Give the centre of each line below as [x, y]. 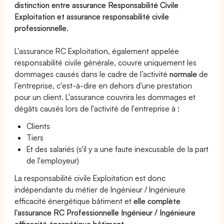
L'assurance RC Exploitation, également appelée [97, 51]
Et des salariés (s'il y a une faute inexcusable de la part [118, 149]
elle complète [157, 201]
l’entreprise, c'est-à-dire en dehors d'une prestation [103, 85]
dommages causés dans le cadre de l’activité [92, 74]
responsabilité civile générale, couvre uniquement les [106, 62]
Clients [38, 126]
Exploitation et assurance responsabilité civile [92, 16]
